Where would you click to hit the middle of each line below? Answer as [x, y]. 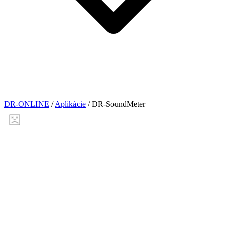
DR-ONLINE [27, 104]
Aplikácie [70, 104]
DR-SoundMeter [119, 104]
